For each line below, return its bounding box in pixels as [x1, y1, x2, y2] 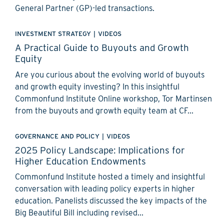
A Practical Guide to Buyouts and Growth [15, 42, 189, 53]
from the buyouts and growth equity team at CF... [15, 105, 193, 115]
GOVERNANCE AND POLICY [15, 132, 99, 140]
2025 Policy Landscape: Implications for [15, 144, 185, 155]
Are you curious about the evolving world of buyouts [15, 69, 204, 79]
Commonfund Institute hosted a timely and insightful [15, 172, 205, 182]
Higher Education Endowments [15, 155, 146, 166]
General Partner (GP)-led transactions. [15, 3, 154, 13]
